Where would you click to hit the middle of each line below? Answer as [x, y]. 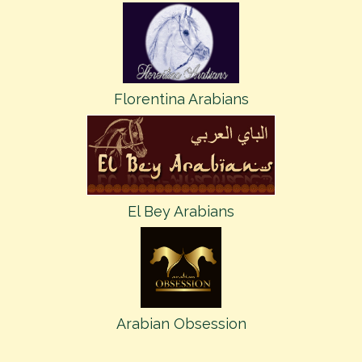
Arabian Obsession [181, 324]
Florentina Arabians [181, 99]
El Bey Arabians [181, 211]
